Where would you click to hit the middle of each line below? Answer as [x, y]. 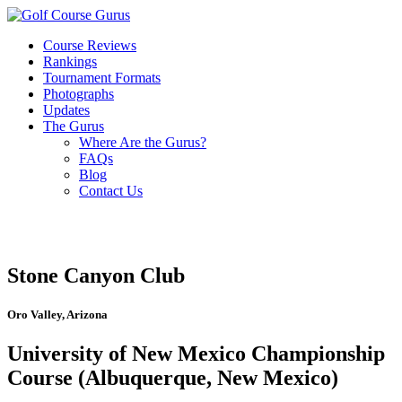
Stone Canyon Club [96, 275]
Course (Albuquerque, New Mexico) [173, 378]
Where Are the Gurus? [143, 142]
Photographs [79, 94]
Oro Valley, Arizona [57, 315]
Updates [66, 110]
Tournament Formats [102, 78]
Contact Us [111, 191]
